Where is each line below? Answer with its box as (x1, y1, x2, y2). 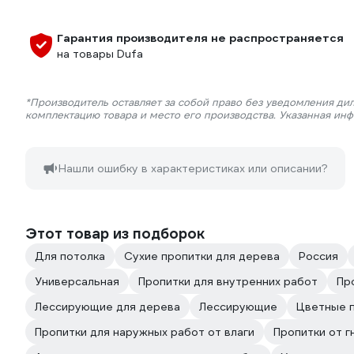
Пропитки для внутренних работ (138, 274, 318, 288)
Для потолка (35, 249, 105, 263)
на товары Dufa (57, 47, 143, 61)
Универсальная (35, 274, 119, 288)
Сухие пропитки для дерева (124, 249, 280, 263)
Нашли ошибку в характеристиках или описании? (58, 161, 328, 175)
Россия (299, 249, 338, 263)
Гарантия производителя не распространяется (57, 31, 344, 45)
